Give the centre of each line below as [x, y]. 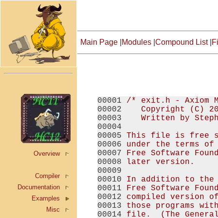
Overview [47, 154]
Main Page [99, 42]
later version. [161, 162]
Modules [136, 42]
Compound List [182, 42]
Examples [46, 198]
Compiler [47, 176]
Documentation [39, 187]
